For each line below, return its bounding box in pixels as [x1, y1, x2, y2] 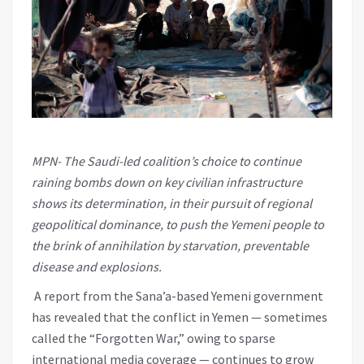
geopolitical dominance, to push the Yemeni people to [32, 215, 324, 232]
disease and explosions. [32, 258, 162, 275]
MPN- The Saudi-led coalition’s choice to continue [32, 152, 301, 169]
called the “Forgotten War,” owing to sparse [32, 329, 275, 346]
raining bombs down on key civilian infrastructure [32, 173, 302, 190]
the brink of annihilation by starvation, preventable [32, 236, 309, 253]
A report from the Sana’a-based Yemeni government [34, 287, 323, 304]
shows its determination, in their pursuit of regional [32, 194, 312, 211]
